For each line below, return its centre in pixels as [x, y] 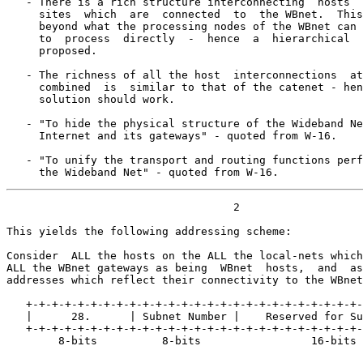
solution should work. [91, 99]
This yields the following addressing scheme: [149, 231]
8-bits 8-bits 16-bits [181, 341]
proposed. [52, 51]
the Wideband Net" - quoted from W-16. [143, 172]
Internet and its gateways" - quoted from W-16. [172, 136]
